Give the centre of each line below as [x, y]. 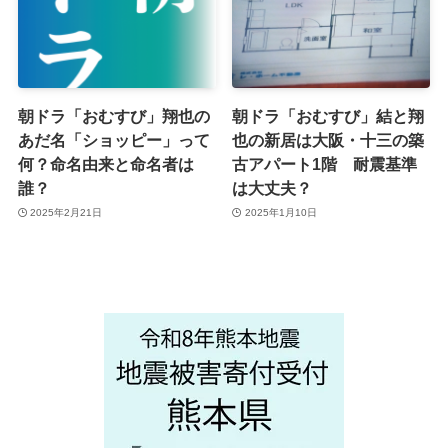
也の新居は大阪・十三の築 [328, 140]
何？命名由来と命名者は [105, 164]
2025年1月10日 [280, 212]
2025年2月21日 [66, 212]
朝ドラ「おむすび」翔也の [113, 116]
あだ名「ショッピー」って [113, 140]
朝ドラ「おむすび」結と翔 [328, 116]
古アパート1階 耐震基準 [325, 164]
